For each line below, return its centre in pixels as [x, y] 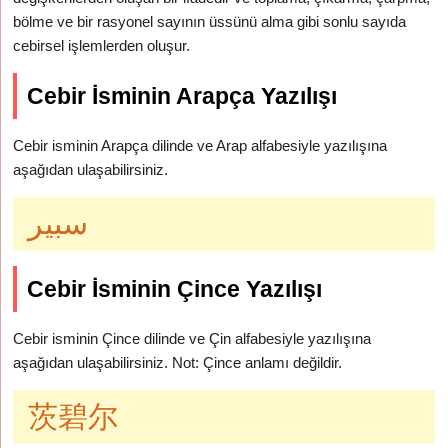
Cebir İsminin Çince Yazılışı [175, 289]
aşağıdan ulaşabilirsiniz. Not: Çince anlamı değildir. [178, 362]
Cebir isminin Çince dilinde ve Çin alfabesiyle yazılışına [192, 338]
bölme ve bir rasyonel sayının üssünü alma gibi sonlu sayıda [210, 21]
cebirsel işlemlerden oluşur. [102, 45]
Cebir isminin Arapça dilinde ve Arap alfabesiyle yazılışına [200, 145]
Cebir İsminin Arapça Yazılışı [182, 96]
